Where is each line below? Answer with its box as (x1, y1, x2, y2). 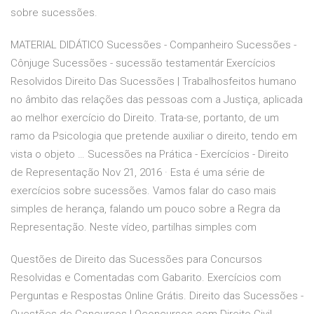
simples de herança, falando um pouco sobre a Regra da (11, 203, 280, 216)
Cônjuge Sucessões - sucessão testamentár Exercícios (11, 57, 275, 70)
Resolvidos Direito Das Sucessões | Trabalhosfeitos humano (11, 75, 296, 88)
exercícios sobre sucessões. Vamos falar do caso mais (11, 184, 276, 198)
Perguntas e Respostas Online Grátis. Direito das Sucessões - (11, 289, 303, 303)
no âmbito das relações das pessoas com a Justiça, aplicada (11, 93, 303, 107)
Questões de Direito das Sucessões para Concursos (11, 253, 262, 266)
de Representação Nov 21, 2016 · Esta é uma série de (11, 166, 265, 179)
